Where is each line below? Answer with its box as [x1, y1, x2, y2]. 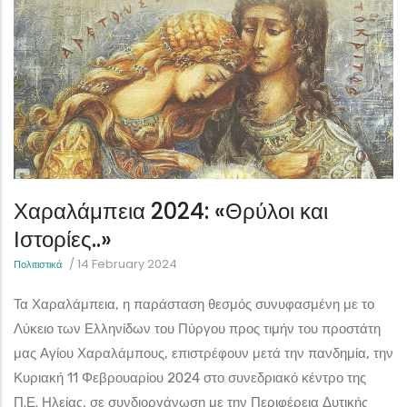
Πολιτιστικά [14, 256, 62, 272]
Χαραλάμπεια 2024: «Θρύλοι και [14, 195, 328, 226]
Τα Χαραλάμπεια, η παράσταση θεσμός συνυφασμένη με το [14, 295, 374, 313]
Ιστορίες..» [14, 223, 112, 254]
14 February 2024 [77, 254, 177, 273]
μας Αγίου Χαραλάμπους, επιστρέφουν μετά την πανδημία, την [14, 344, 393, 362]
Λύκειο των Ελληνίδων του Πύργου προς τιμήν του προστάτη [14, 320, 381, 337]
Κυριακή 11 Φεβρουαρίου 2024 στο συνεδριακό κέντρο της [14, 369, 366, 386]
